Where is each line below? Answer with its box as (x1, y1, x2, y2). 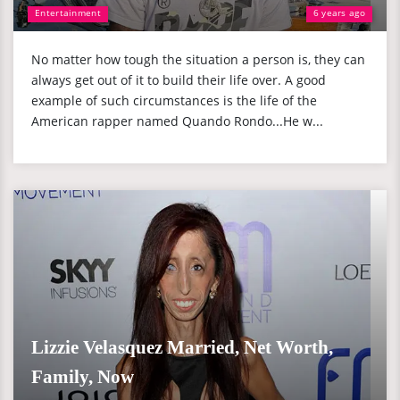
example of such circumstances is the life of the (31, 92, 317, 109)
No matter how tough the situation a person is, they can (31, 51, 365, 68)
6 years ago (312, 6, 365, 19)
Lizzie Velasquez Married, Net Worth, (31, 337, 333, 358)
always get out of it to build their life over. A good (31, 71, 326, 88)
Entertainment (35, 6, 101, 19)
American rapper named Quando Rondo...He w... (31, 112, 323, 129)
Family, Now (31, 366, 134, 387)
